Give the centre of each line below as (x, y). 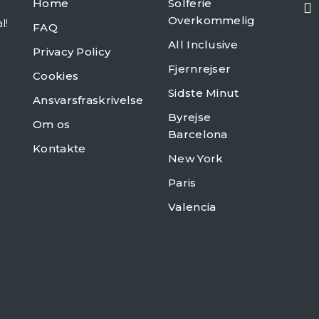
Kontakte (59, 148)
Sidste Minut (204, 93)
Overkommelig (212, 20)
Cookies (56, 76)
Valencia (192, 207)
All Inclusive (203, 45)
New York (196, 158)
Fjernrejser (200, 69)
